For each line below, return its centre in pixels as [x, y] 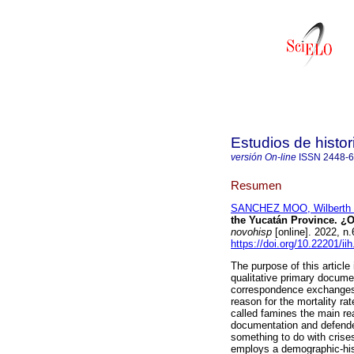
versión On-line [264, 157]
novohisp [251, 232]
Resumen [256, 185]
